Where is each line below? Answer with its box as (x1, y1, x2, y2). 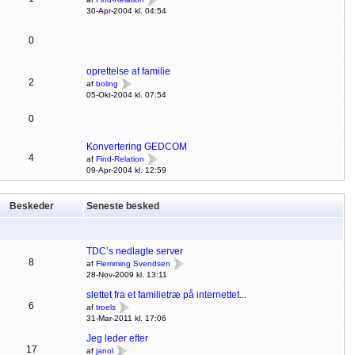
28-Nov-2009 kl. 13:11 (86, 270, 167, 279)
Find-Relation (95, 155, 144, 164)
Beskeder (9, 200, 54, 212)
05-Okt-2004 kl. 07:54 (86, 90, 166, 99)
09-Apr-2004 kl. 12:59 (86, 166, 166, 174)
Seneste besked (86, 200, 159, 212)
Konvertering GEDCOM (86, 141, 187, 152)
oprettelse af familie (86, 66, 170, 77)
